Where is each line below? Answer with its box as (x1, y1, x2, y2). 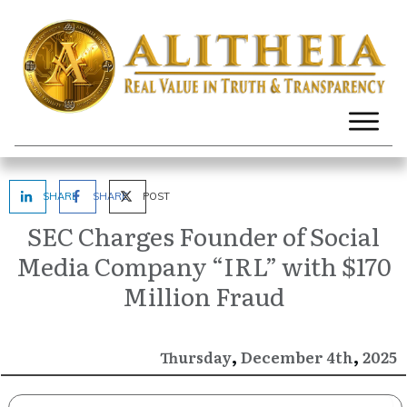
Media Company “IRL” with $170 (15, 247, 392, 284)
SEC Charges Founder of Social (27, 217, 380, 254)
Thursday (160, 346, 232, 369)
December (241, 345, 323, 369)
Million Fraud (123, 277, 284, 314)
